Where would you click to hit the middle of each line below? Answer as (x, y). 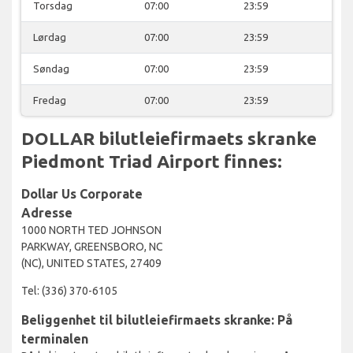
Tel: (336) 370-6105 (69, 290)
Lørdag (50, 37)
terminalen (55, 338)
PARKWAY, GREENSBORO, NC (92, 246)
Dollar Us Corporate (82, 193)
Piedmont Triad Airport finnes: (152, 161)
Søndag (51, 68)
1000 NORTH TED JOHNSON (91, 230)
